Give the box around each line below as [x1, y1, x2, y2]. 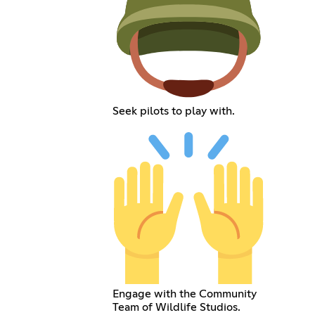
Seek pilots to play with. [112, 105, 235, 117]
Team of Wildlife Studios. [112, 301, 240, 313]
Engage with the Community [112, 288, 257, 300]
